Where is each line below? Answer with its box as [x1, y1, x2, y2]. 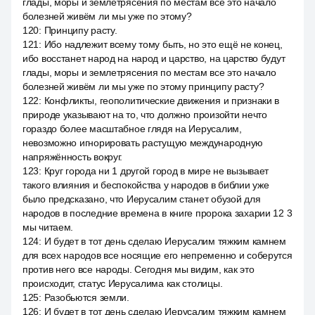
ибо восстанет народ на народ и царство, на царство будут [22, 53, 285, 64]
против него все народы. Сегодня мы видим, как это [22, 264, 255, 275]
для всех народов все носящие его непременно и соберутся [22, 250, 292, 261]
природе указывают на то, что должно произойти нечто [22, 109, 267, 120]
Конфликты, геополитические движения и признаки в [44, 95, 280, 106]
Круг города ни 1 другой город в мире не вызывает [44, 165, 269, 176]
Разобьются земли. [44, 292, 129, 303]
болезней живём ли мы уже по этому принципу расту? [22, 81, 264, 92]
